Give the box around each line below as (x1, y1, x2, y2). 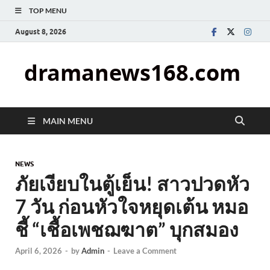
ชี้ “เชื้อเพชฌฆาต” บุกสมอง (15, 218, 239, 241)
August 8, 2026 (15, 27, 66, 36)
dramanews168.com (24, 58, 240, 87)
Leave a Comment (113, 246, 177, 256)
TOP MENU (29, 6, 67, 15)
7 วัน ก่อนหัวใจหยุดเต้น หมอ (15, 195, 248, 218)
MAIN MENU (43, 116, 93, 126)
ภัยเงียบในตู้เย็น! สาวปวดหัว (15, 172, 250, 195)
